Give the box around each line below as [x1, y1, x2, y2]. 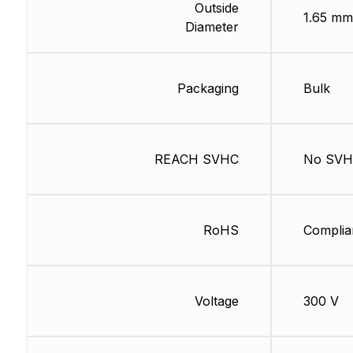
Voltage [194, 293, 239, 310]
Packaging [176, 80, 239, 97]
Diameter [184, 19, 239, 35]
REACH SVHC [154, 151, 239, 168]
